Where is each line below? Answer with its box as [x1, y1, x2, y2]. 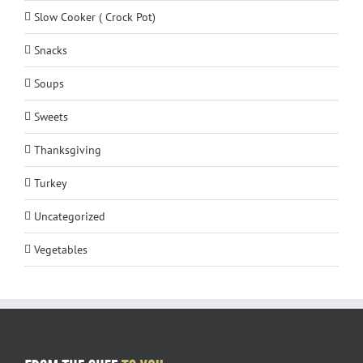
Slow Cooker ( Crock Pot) [34, 9, 156, 24]
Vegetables [34, 241, 88, 257]
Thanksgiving [34, 142, 101, 157]
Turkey [34, 175, 67, 190]
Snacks [34, 42, 67, 58]
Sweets [34, 109, 68, 124]
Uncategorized [34, 208, 105, 224]
